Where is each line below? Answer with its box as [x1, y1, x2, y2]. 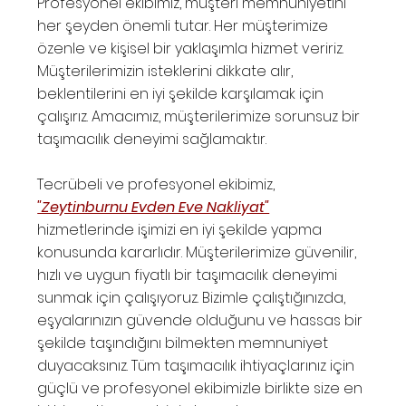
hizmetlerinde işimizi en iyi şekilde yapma [37, 219, 323, 241]
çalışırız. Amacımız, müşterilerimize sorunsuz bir [37, 106, 361, 128]
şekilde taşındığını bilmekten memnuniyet [37, 333, 329, 354]
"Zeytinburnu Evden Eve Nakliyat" [37, 197, 270, 218]
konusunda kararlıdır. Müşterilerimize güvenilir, [37, 242, 357, 264]
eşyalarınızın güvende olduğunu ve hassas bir [37, 310, 363, 332]
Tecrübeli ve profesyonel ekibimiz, [37, 174, 275, 196]
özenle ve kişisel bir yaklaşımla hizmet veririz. [37, 38, 344, 60]
